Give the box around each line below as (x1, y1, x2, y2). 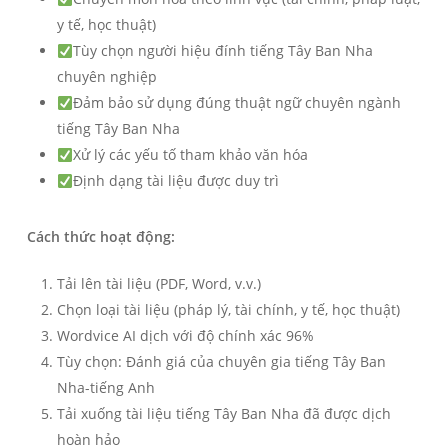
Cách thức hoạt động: (26, 227, 175, 247)
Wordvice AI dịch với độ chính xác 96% (56, 326, 314, 346)
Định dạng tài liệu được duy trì (72, 171, 279, 191)
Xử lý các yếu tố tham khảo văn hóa (72, 145, 308, 165)
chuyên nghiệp (56, 67, 157, 87)
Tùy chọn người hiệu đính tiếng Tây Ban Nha (72, 41, 373, 61)
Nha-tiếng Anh (56, 378, 155, 398)
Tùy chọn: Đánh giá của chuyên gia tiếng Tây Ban (56, 352, 386, 372)
